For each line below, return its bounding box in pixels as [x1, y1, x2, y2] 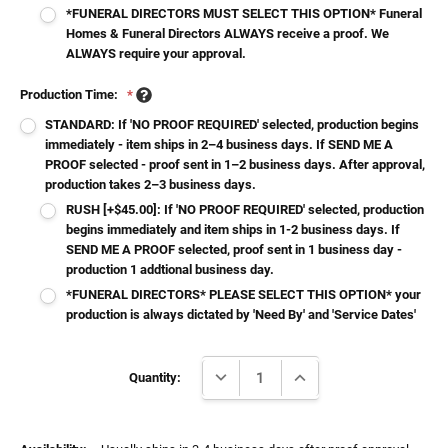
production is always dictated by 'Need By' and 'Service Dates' [66, 306, 417, 322]
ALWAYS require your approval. [66, 45, 247, 61]
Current [19, 347, 64, 363]
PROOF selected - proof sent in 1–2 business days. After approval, [45, 156, 426, 172]
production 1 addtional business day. [66, 261, 275, 277]
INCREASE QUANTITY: [289, 365, 429, 381]
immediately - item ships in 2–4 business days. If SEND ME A [45, 136, 394, 152]
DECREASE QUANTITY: [209, 365, 353, 381]
